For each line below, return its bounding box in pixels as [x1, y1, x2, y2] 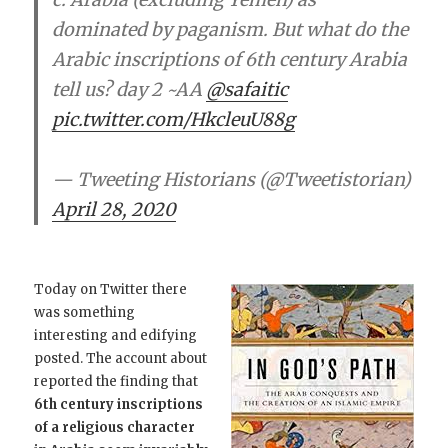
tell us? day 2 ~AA [52, 78, 207, 102]
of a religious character [34, 419, 196, 437]
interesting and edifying [34, 327, 198, 345]
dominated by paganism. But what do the [52, 18, 409, 42]
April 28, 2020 [52, 198, 177, 222]
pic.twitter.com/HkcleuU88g [52, 108, 296, 132]
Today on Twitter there [34, 281, 188, 299]
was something [34, 304, 136, 322]
